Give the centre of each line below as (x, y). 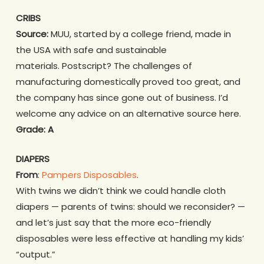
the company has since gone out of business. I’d (122, 98)
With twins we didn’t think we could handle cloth (121, 190)
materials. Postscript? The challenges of (104, 66)
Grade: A (34, 130)
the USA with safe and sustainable (91, 50)
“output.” (35, 254)
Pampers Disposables (89, 174)
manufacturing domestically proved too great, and (128, 82)
